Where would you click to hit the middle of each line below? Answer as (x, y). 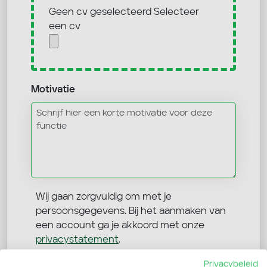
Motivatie (53, 90)
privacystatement (77, 240)
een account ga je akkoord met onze (120, 226)
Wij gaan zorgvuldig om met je (104, 197)
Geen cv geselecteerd (100, 12)
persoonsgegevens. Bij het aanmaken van (131, 211)
